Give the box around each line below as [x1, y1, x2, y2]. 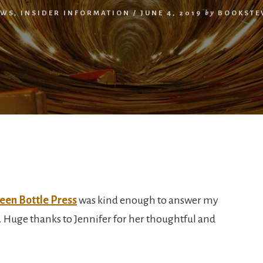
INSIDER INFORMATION [21, 9, 130, 17]
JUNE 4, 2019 [140, 9, 202, 17]
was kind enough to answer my [77, 194, 218, 206]
